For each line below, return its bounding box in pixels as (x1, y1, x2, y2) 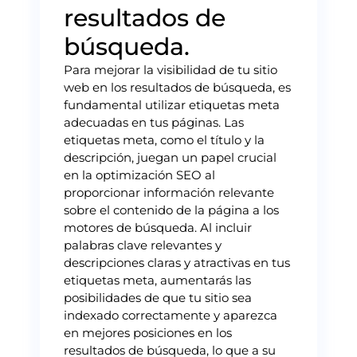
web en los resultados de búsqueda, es (64, 79, 291, 95)
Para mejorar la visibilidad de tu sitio (64, 61, 277, 77)
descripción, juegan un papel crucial (64, 149, 277, 165)
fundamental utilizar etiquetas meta (64, 96, 280, 112)
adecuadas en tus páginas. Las (64, 114, 244, 130)
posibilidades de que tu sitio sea (64, 289, 252, 305)
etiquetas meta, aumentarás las (64, 272, 251, 288)
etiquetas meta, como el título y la (64, 131, 265, 147)
